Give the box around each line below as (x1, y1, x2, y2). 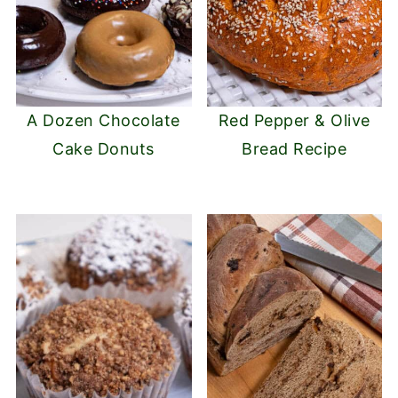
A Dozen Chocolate (27, 111, 180, 131)
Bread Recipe (242, 139, 347, 159)
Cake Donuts (52, 139, 155, 159)
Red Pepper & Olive (218, 111, 370, 131)
